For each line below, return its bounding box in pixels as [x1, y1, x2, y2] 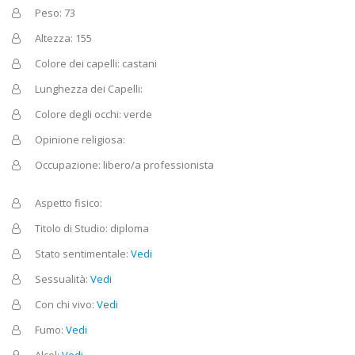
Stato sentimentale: [35, 246, 131, 261]
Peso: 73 [35, 5, 75, 20]
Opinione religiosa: [35, 132, 125, 147]
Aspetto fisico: [35, 195, 102, 210]
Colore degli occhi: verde [35, 106, 152, 121]
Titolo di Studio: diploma [35, 220, 149, 235]
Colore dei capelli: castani [35, 55, 157, 71]
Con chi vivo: [35, 296, 97, 311]
